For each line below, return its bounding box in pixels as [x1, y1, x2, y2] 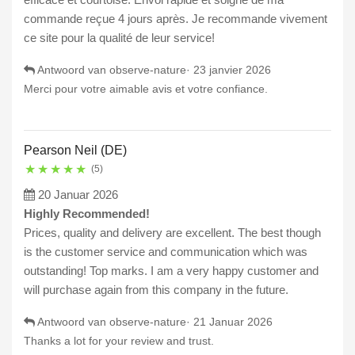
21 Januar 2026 [193, 315, 273, 329]
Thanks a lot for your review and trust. [24, 334, 214, 348]
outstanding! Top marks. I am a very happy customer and [24, 264, 319, 278]
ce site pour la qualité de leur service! [24, 31, 215, 45]
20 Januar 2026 [38, 188, 118, 202]
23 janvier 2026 [193, 63, 271, 77]
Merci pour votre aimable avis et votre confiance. [24, 82, 268, 96]
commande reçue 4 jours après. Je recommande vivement [24, 12, 327, 26]
